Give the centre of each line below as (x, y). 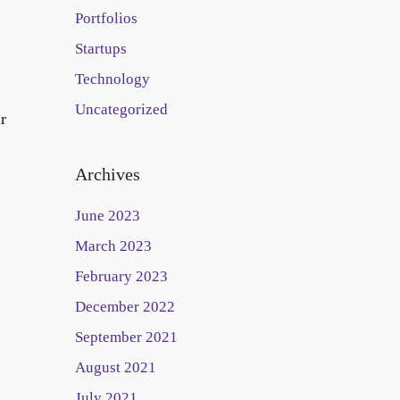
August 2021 (115, 367)
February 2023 (121, 276)
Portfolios (106, 18)
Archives (107, 174)
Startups (100, 49)
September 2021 (126, 337)
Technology (112, 79)
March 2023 (113, 246)
